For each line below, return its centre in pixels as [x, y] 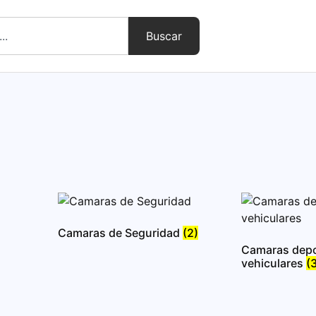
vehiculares [274, 263]
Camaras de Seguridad [120, 233]
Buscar [164, 36]
